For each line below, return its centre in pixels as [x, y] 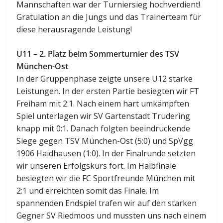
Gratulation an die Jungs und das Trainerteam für [109, 17]
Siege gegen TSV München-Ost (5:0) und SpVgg [105, 141]
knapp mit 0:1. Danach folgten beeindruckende [104, 128]
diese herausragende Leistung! [74, 29]
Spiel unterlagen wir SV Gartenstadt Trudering [104, 116]
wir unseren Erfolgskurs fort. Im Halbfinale [97, 166]
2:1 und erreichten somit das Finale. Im [88, 190]
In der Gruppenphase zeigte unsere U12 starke [105, 78]
